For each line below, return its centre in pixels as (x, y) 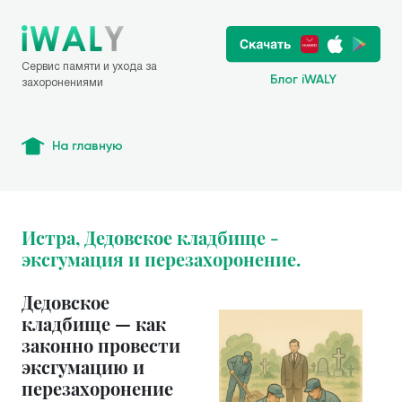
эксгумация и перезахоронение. (161, 259)
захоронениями (62, 82)
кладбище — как (94, 323)
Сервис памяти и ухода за (89, 66)
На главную (87, 146)
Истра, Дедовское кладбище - (150, 237)
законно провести (101, 345)
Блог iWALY (303, 79)
